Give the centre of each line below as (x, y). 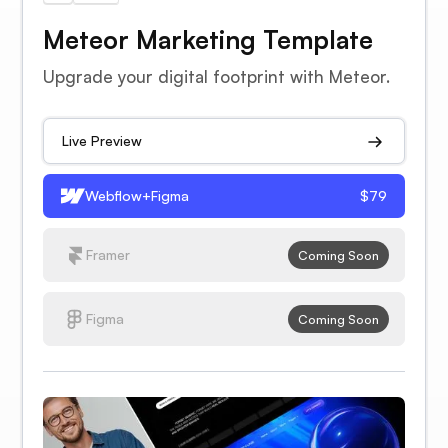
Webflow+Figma (137, 195)
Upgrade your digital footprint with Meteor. (217, 76)
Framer (108, 254)
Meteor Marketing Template (208, 39)
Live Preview (102, 140)
